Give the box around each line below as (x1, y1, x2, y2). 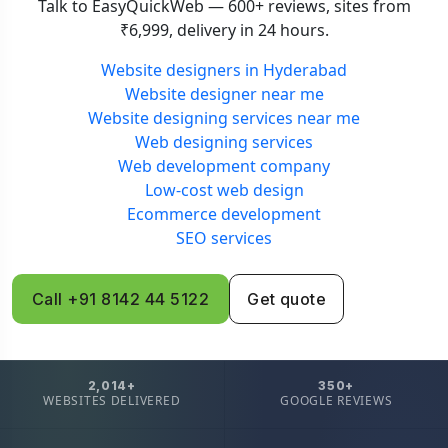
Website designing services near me (88, 107, 360, 130)
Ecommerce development (127, 203, 321, 226)
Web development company (118, 155, 330, 178)
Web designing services (135, 131, 313, 154)
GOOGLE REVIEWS (280, 392, 393, 410)
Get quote (247, 289, 327, 310)
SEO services (176, 227, 272, 250)
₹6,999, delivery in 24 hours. (119, 19, 329, 42)
